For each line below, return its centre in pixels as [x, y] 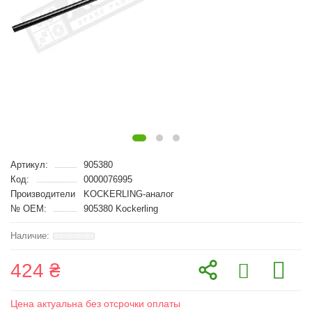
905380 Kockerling [120, 209]
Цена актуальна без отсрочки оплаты [95, 304]
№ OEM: [29, 209]
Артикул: [29, 165]
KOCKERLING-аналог [128, 194]
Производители [43, 194]
